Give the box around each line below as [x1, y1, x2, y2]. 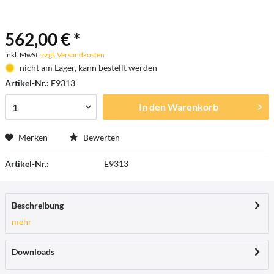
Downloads [12, 246, 54, 257]
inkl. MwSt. [5, 50, 41, 59]
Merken [18, 132, 48, 143]
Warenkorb [167, 101, 218, 113]
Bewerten [81, 132, 120, 143]
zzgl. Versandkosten [41, 50, 105, 59]
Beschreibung [12, 200, 64, 210]
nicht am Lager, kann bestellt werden [19, 62, 157, 73]
